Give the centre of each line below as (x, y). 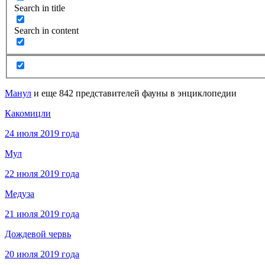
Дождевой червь (38, 234)
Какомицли (28, 114)
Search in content (46, 31)
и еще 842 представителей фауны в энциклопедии (134, 93)
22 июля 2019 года (42, 174)
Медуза (20, 194)
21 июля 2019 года (42, 214)
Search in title (40, 8)
